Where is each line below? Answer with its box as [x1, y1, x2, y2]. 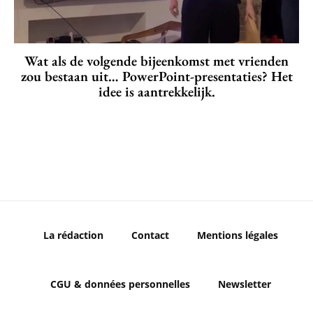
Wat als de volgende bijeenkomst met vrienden [24, 52, 289, 71]
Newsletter [218, 277, 271, 291]
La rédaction [43, 228, 103, 242]
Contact [131, 228, 169, 242]
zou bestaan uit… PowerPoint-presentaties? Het [20, 67, 293, 86]
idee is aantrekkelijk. [98, 82, 215, 101]
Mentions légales [197, 228, 278, 242]
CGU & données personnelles [50, 277, 190, 291]
